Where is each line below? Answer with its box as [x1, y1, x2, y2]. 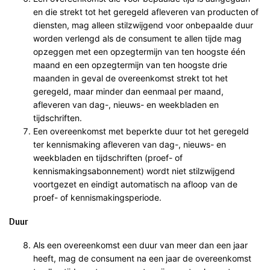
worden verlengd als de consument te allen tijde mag [33, 33, 242, 43]
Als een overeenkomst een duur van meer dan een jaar [33, 239, 248, 250]
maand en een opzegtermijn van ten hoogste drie [33, 59, 227, 70]
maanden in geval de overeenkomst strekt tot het [33, 72, 228, 83]
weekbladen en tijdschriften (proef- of [33, 152, 183, 163]
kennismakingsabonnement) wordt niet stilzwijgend [33, 165, 235, 176]
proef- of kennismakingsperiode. [33, 192, 162, 202]
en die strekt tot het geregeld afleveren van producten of [33, 6, 259, 17]
